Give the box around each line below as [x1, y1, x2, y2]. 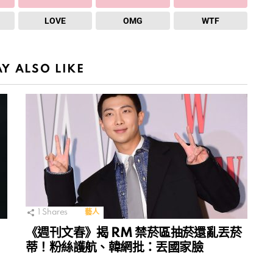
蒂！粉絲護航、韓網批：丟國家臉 [26, 241, 203, 255]
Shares [42, 208, 68, 216]
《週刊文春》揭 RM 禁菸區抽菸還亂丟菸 [26, 226, 241, 240]
